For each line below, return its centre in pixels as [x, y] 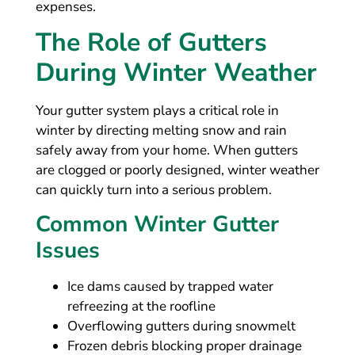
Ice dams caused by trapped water [170, 286]
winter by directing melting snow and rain [161, 131]
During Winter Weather [176, 73]
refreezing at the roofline [141, 306]
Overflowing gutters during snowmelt [181, 326]
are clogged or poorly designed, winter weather [177, 170]
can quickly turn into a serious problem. [153, 190]
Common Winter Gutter [157, 224]
